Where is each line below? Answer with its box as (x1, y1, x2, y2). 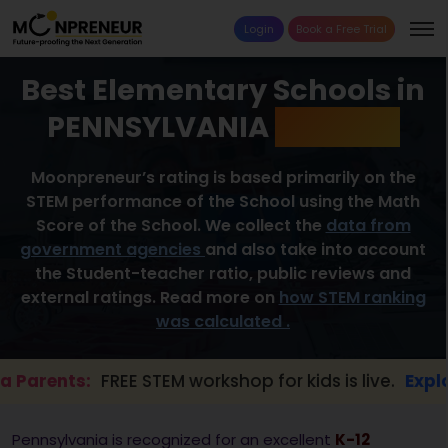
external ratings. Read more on (20, 286, 279, 310)
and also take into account (205, 238, 426, 262)
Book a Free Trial (295, 20, 387, 37)
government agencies (20, 238, 205, 262)
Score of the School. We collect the (35, 214, 326, 238)
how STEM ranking (278, 286, 426, 310)
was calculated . (156, 310, 290, 334)
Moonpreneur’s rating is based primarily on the (30, 166, 416, 190)
